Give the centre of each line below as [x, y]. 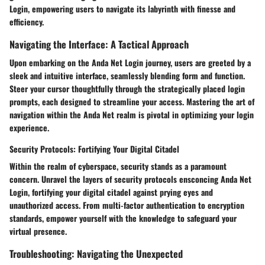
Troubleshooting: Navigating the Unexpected [96, 253]
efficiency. [27, 21]
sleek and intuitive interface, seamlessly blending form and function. [127, 75]
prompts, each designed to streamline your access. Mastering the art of [132, 101]
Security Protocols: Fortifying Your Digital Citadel [94, 148]
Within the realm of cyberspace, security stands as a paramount [118, 166]
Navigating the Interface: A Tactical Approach [99, 44]
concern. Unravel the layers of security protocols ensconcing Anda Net [130, 179]
